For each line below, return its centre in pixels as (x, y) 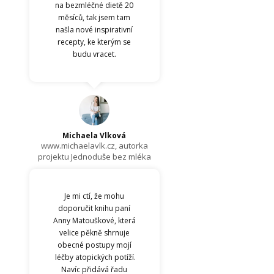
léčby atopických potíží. (94, 257)
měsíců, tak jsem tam (94, 17)
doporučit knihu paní (94, 208)
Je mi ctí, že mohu (94, 196)
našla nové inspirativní (94, 29)
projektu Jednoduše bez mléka (94, 156)
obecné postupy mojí (94, 245)
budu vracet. (94, 54)
